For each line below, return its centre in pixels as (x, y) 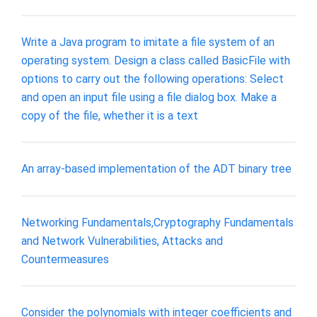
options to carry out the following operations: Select (152, 79)
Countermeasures (65, 259)
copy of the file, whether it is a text (110, 115)
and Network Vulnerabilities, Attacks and (122, 241)
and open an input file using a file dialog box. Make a (149, 97)
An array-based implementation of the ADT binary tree (156, 169)
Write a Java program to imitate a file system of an (148, 42)
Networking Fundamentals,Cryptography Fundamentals (157, 222)
